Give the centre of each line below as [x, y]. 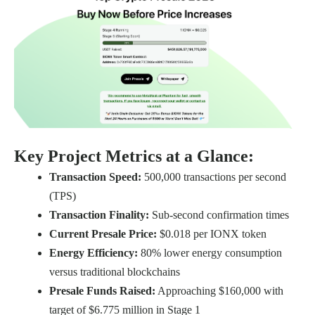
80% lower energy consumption [210, 253]
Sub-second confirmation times [219, 215]
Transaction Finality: [99, 215]
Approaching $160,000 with [219, 291]
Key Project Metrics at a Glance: [134, 156]
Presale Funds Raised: [102, 291]
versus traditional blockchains [115, 272]
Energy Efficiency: [94, 253]
